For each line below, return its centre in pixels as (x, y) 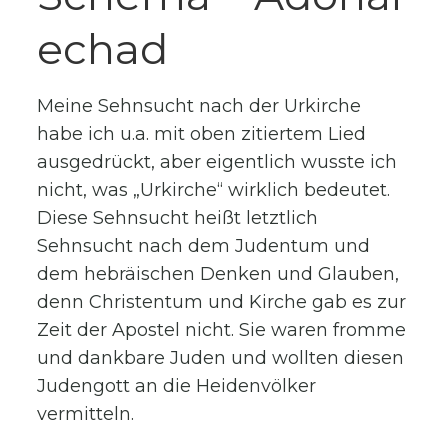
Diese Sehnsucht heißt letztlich (178, 217)
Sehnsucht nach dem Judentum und (204, 245)
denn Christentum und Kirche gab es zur (222, 301)
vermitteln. (86, 413)
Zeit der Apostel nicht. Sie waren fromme (222, 329)
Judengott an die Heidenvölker (177, 385)
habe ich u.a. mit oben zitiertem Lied (202, 133)
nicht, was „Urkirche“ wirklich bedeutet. (214, 189)
